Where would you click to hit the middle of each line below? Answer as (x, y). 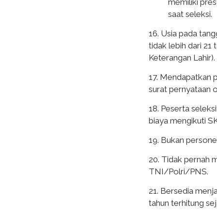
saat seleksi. (190, 14)
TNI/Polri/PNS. (178, 171)
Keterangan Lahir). (182, 58)
